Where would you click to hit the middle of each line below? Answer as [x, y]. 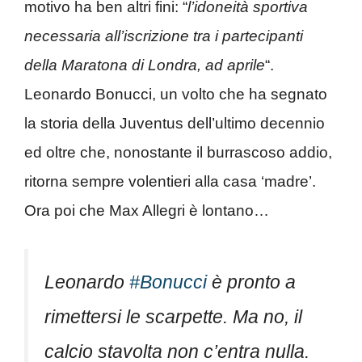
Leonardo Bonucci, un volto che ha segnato [176, 95]
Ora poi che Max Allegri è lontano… [147, 211]
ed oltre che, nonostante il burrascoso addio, [178, 153]
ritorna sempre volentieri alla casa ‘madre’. [170, 182]
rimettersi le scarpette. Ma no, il [173, 316]
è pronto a [251, 282]
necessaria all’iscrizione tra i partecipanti [164, 36]
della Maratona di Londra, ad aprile [145, 65]
